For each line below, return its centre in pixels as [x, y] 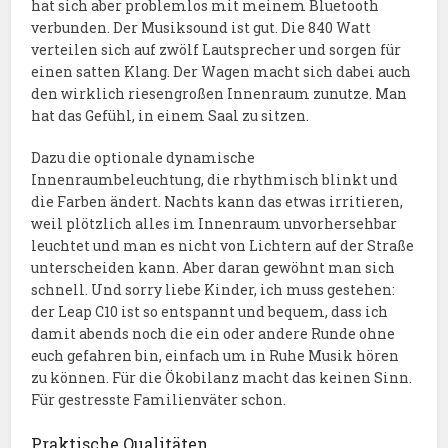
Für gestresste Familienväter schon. [159, 400]
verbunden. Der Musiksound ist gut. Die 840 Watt [201, 28]
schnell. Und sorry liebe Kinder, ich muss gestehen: [213, 290]
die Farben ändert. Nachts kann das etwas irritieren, [217, 202]
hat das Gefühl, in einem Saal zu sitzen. [170, 116]
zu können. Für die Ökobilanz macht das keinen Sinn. [222, 378]
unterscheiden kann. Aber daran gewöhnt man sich [213, 268]
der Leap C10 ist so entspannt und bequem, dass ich [210, 312]
